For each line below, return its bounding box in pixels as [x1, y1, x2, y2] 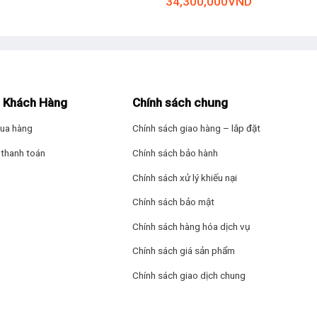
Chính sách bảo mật [132, 196, 215, 208]
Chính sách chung [132, 96, 229, 110]
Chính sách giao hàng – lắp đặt [132, 122, 261, 134]
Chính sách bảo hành [132, 147, 219, 159]
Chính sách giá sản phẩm [132, 245, 236, 257]
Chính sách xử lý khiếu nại [132, 171, 238, 183]
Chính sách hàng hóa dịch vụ [132, 220, 251, 232]
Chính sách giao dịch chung [132, 270, 246, 282]
